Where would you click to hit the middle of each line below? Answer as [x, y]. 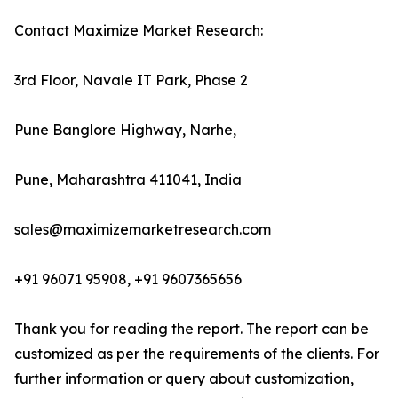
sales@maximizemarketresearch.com [143, 230]
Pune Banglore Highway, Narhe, [125, 130]
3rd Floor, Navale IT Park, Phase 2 [131, 80]
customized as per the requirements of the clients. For [197, 354]
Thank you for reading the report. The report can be [191, 329]
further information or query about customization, [184, 379]
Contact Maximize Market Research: [139, 31]
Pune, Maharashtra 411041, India [128, 180]
